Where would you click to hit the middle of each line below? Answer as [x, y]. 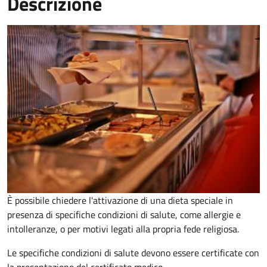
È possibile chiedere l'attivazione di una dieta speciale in [120, 201]
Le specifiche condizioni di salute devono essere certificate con [133, 253]
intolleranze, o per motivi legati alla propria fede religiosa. [124, 229]
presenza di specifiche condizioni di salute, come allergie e [124, 215]
